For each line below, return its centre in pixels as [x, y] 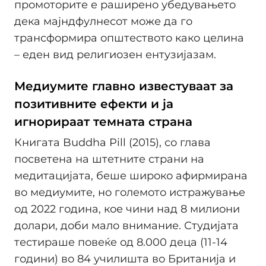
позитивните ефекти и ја [94, 104]
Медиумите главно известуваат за [124, 86]
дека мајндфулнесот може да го [103, 21]
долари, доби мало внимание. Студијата [126, 225]
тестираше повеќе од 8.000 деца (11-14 [121, 242]
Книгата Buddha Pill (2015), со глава [113, 142]
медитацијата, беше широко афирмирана [131, 175]
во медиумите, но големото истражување [130, 192]
